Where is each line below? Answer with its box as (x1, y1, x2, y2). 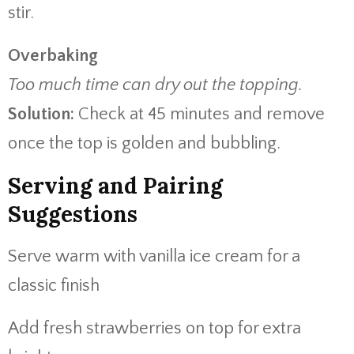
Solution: (8, 104, 78, 124)
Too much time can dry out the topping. (8, 75, 303, 95)
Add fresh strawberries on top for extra (8, 318, 301, 338)
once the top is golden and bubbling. (8, 134, 281, 153)
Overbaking (8, 46, 98, 66)
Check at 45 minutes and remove (78, 104, 325, 124)
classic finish (8, 276, 100, 296)
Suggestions (8, 200, 137, 228)
